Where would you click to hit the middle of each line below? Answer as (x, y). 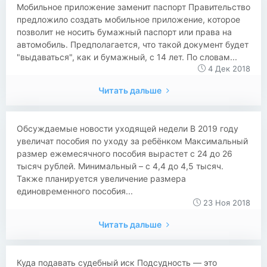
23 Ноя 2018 (226, 203)
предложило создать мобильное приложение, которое (128, 19)
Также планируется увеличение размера (101, 178)
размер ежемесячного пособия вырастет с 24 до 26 (125, 153)
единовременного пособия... (75, 191)
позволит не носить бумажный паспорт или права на (124, 32)
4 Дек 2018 (228, 69)
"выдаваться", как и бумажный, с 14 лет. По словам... (127, 57)
